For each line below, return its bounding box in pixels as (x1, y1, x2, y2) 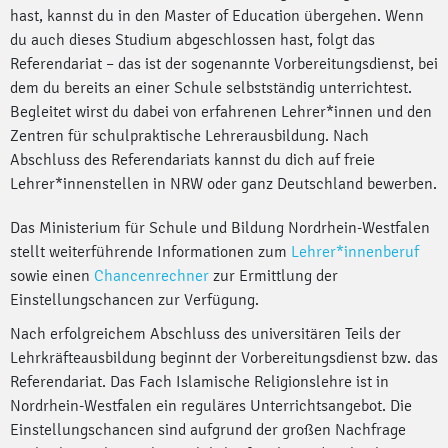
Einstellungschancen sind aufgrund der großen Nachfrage (10, 420, 406, 440)
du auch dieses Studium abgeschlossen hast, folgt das (10, 30, 375, 50)
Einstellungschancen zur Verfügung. (10, 290, 259, 310)
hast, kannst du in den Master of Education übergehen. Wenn (10, 6, 424, 26)
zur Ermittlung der (209, 266, 338, 286)
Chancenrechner (94, 266, 209, 286)
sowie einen (10, 266, 94, 286)
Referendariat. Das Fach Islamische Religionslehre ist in (10, 372, 389, 392)
